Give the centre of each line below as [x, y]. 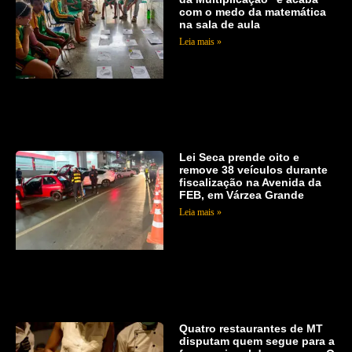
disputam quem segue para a [257, 341]
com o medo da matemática [252, 11]
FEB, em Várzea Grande [241, 195]
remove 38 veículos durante [253, 170]
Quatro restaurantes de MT [251, 329]
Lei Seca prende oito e [239, 158]
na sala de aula [219, 24]
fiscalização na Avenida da [250, 183]
